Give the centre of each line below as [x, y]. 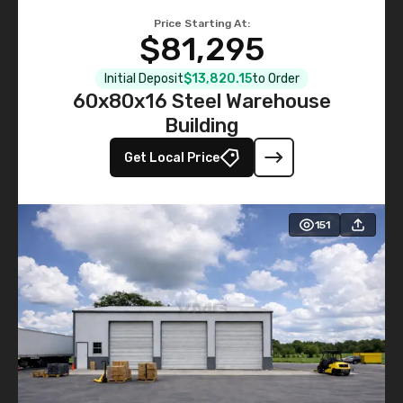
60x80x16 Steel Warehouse [201, 101]
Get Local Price [171, 157]
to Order [275, 79]
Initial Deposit [143, 79]
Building [201, 125]
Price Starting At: [201, 23]
